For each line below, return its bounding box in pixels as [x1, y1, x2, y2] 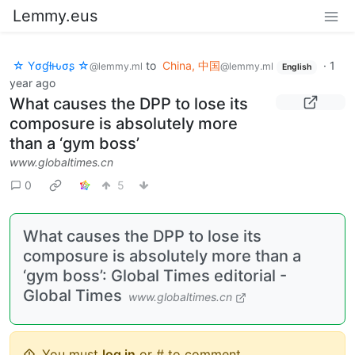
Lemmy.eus [13, 6, 97, 25]
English [281, 62, 311, 72]
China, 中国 [162, 59, 220, 72]
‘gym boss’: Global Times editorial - [23, 265, 287, 285]
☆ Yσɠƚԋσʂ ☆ [13, 59, 90, 72]
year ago [10, 75, 55, 90]
